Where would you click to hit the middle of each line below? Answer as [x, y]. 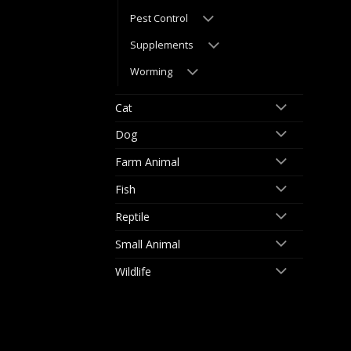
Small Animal [148, 244]
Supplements [162, 45]
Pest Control [159, 19]
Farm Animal [147, 162]
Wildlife [133, 272]
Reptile [132, 217]
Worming [151, 72]
